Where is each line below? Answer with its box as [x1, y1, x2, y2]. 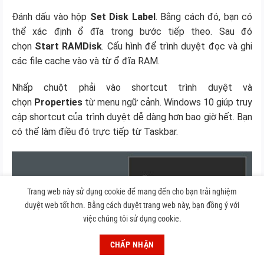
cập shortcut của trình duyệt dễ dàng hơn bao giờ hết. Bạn [12, 111, 252, 123]
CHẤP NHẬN [110, 240, 154, 249]
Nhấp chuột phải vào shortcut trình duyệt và [12, 82, 252, 94]
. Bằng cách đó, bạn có [155, 11, 253, 22]
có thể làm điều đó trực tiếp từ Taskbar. [12, 126, 178, 138]
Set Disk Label [90, 11, 156, 22]
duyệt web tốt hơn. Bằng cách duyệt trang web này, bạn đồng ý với [25, 200, 239, 210]
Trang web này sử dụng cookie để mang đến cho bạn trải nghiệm [27, 187, 237, 197]
